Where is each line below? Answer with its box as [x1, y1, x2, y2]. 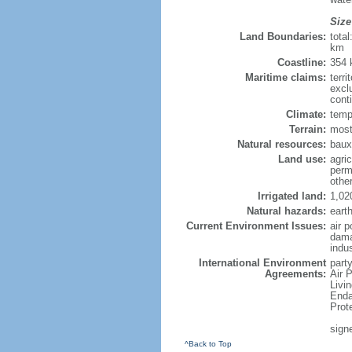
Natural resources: [236, 138, 326, 150]
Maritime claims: [244, 71, 326, 83]
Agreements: [264, 268, 326, 280]
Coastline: [277, 57, 326, 68]
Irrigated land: [257, 190, 326, 202]
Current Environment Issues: [185, 220, 326, 232]
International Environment [198, 257, 326, 269]
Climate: [285, 108, 326, 120]
